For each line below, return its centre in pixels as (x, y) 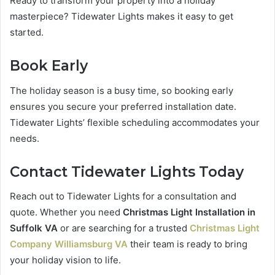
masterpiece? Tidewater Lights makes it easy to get (122, 17)
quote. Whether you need (66, 212)
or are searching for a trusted (124, 228)
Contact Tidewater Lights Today (127, 172)
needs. (25, 138)
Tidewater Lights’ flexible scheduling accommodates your (135, 122)
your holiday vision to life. (65, 260)
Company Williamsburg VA (69, 244)
